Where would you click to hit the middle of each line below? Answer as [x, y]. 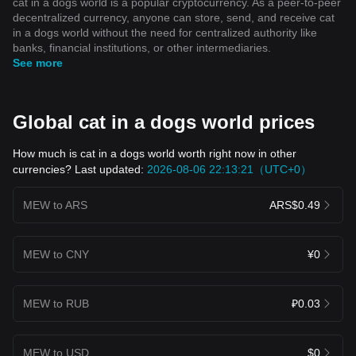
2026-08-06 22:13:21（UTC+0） [229, 169]
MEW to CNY [56, 254]
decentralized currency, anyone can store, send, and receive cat [174, 17]
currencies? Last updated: [80, 169]
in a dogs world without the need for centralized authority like [165, 32]
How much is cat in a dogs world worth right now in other [155, 153]
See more [38, 62]
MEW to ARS [55, 205]
